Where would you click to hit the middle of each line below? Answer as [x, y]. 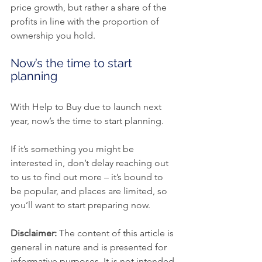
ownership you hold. [53, 36]
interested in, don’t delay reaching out [91, 163]
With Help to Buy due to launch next [87, 107]
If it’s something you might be [73, 149]
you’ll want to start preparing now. [80, 205]
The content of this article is [116, 233]
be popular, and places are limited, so [90, 191]
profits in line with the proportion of [86, 22]
